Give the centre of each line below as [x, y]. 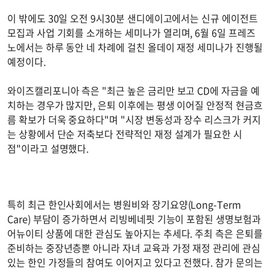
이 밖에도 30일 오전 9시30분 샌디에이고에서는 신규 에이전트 [133, 18]
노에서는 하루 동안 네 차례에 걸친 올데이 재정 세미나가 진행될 [135, 47]
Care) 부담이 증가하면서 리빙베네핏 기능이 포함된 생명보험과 [134, 219]
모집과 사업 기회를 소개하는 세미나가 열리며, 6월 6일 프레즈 [131, 33]
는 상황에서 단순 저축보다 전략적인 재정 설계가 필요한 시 [125, 134]
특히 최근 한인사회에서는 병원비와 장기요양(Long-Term [124, 205]
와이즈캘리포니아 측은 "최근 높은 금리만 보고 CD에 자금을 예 [133, 91]
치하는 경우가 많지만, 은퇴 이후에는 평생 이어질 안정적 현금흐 [135, 105]
